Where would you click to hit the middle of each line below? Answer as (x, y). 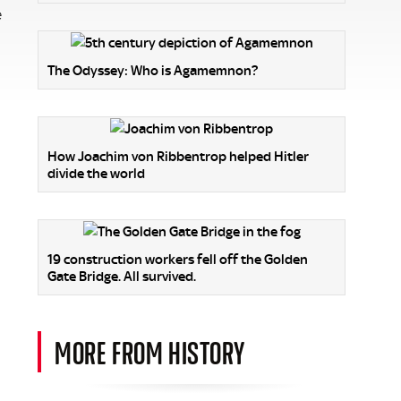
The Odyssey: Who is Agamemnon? (153, 71)
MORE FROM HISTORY (150, 352)
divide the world (96, 174)
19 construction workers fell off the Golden (178, 260)
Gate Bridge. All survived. (122, 277)
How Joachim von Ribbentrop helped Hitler (178, 157)
